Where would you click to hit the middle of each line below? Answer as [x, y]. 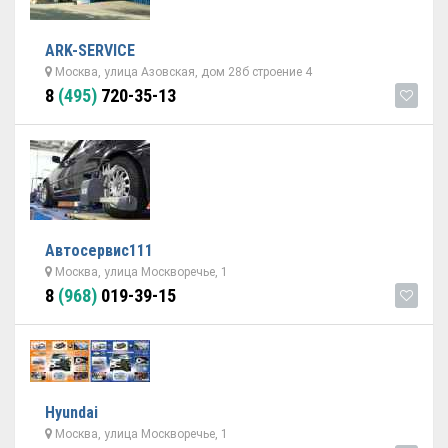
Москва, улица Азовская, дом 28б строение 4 [182, 72]
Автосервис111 [99, 250]
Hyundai [71, 412]
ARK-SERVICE [90, 50]
